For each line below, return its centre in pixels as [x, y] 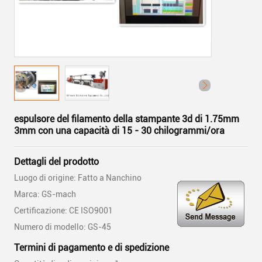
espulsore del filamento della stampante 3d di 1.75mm [127, 119]
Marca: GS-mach [45, 194]
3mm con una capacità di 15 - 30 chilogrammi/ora [119, 131]
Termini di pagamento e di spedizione [92, 248]
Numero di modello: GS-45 [63, 227]
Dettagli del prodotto [56, 162]
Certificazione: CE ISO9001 [63, 211]
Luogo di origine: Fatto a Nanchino [78, 178]
